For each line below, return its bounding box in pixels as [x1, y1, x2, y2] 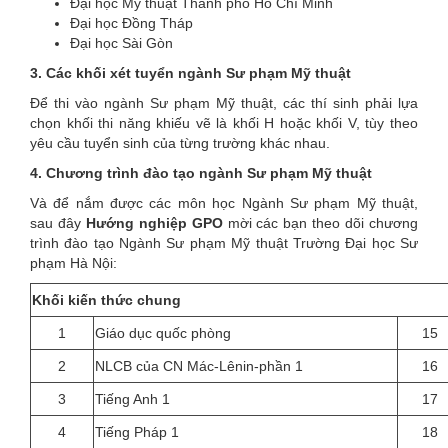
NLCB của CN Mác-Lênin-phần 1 [95, 357, 303, 374]
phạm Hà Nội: [30, 254, 117, 271]
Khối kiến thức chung [32, 291, 181, 308]
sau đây [30, 214, 86, 231]
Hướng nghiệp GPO [85, 214, 223, 231]
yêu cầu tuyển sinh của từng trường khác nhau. [30, 134, 330, 151]
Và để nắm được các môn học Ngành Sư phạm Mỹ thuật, [30, 194, 418, 211]
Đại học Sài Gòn [70, 34, 173, 51]
